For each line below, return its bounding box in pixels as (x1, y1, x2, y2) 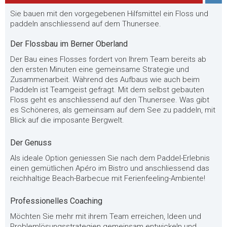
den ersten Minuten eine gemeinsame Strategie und (10, 65, 189, 74)
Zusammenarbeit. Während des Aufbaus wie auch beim (10, 75, 200, 84)
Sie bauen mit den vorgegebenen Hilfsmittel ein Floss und (10, 9, 208, 18)
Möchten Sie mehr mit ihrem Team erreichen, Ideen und (10, 212, 201, 221)
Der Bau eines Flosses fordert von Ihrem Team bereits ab (10, 55, 206, 64)
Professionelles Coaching (10, 196, 102, 206)
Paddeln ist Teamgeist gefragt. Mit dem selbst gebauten (10, 85, 204, 94)
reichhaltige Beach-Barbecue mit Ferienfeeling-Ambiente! (10, 174, 205, 183)
